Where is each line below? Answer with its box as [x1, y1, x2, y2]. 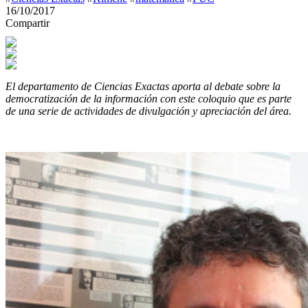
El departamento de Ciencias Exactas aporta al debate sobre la [5, 80, 280, 92]
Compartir [5, 17, 49, 29]
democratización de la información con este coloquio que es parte [5, 93, 291, 104]
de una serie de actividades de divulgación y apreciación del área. [5, 105, 291, 117]
